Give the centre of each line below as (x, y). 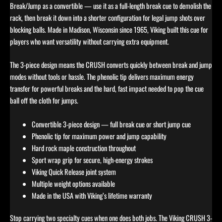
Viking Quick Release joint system (74, 171)
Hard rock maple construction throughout (83, 148)
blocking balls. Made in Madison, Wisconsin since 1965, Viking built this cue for (109, 29)
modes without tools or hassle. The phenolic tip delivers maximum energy (102, 77)
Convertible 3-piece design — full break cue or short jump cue (111, 124)
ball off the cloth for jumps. (44, 101)
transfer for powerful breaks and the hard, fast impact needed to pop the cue (107, 89)
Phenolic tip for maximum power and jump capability (99, 136)
